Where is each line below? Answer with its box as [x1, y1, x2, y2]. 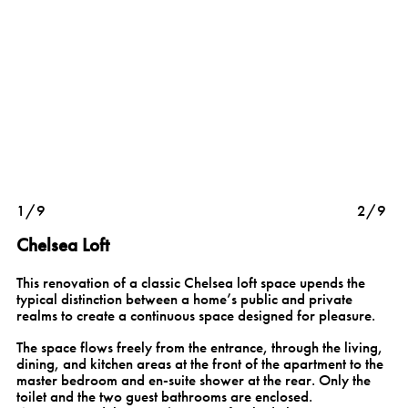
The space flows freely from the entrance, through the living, [16, 337, 382, 358]
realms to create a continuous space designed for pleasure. [16, 305, 375, 326]
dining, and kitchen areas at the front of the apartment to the [16, 353, 383, 374]
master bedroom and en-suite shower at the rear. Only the [16, 370, 371, 391]
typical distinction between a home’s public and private [16, 289, 352, 310]
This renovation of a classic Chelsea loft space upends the [16, 272, 365, 293]
